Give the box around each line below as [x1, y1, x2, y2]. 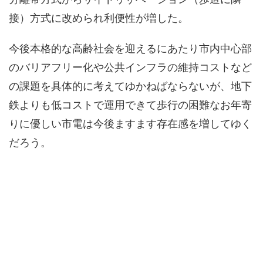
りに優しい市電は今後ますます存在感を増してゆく [9, 114, 252, 130]
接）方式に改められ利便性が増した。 [9, 9, 188, 25]
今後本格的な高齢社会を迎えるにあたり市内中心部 [9, 39, 252, 55]
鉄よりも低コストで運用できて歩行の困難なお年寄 [9, 96, 252, 112]
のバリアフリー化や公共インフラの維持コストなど [9, 58, 252, 74]
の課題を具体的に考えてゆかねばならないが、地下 [9, 77, 252, 93]
